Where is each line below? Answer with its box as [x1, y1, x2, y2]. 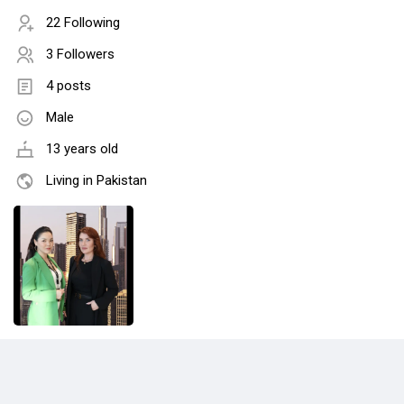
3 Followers [46, 46, 115, 63]
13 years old [46, 141, 118, 158]
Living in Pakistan [46, 172, 147, 189]
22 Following [46, 14, 120, 32]
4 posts [46, 78, 91, 95]
